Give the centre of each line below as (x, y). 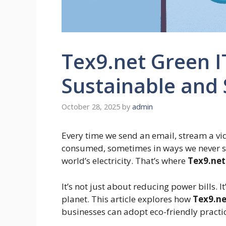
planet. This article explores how (127, 199)
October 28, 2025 (91, 107)
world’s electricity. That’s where (125, 161)
